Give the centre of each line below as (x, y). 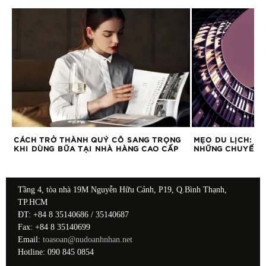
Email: (30, 239)
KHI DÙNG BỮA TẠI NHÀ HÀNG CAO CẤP (96, 149)
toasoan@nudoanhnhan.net (88, 239)
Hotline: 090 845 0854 (56, 252)
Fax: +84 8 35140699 (54, 227)
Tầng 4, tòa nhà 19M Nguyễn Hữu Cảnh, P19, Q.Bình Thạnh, (122, 189)
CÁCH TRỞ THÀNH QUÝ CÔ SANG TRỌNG (97, 140)
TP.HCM (33, 202)
